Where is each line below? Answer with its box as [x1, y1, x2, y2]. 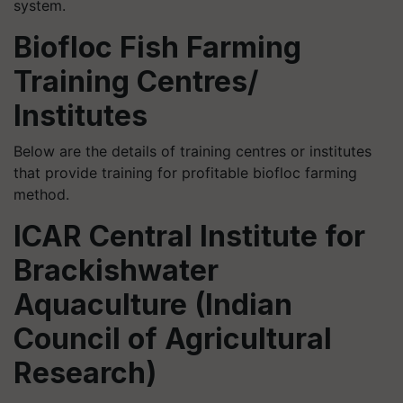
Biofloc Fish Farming [13, 29, 301, 65]
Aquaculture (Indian [13, 286, 292, 322]
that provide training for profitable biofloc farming [13, 163, 357, 182]
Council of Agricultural [13, 320, 332, 356]
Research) [13, 354, 157, 390]
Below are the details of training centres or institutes [13, 141, 372, 160]
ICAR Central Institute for [13, 218, 365, 254]
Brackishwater [13, 252, 219, 288]
